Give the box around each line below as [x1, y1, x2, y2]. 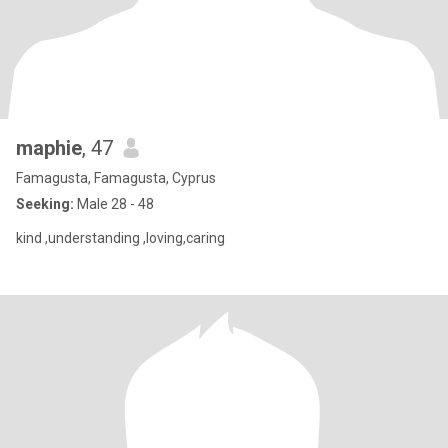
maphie [16, 136, 82, 160]
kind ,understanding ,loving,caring [16, 230, 225, 246]
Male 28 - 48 [74, 196, 154, 212]
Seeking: [16, 196, 74, 212]
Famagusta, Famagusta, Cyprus [16, 170, 216, 186]
